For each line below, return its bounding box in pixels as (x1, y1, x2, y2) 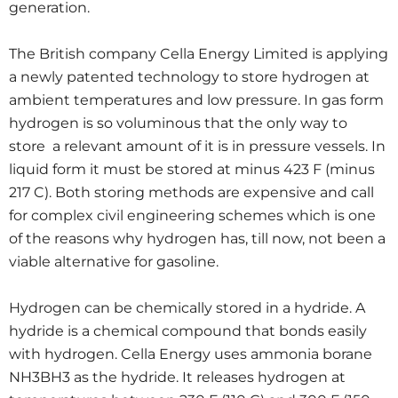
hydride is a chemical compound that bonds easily (9, 322, 367, 339)
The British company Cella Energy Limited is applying (9, 45, 388, 62)
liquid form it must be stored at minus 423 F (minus (9, 161, 375, 178)
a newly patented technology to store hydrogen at (9, 68, 370, 85)
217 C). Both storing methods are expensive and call (9, 184, 374, 201)
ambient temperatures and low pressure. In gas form (9, 92, 384, 108)
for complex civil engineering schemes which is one (9, 207, 376, 224)
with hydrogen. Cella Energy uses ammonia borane (9, 346, 372, 362)
